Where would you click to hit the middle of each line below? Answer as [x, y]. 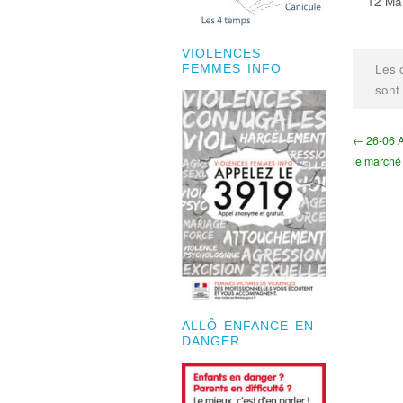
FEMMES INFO [232, 69]
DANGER [211, 341]
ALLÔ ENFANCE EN [248, 326]
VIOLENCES [221, 54]
